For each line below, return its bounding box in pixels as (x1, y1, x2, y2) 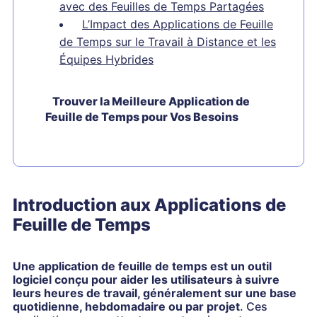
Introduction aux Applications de (13, 195, 286, 215)
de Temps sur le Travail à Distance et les (59, 35, 276, 49)
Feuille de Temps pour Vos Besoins (45, 110, 238, 124)
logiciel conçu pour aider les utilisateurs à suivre (13, 272, 279, 287)
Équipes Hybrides (59, 52, 154, 67)
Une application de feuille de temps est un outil (13, 259, 272, 273)
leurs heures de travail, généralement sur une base (13, 286, 296, 300)
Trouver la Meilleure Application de (52, 94, 250, 108)
